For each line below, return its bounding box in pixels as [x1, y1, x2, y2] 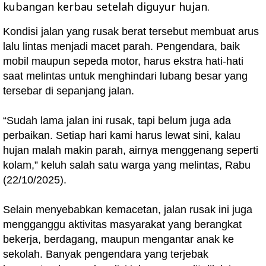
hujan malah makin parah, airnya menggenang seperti [3, 144, 258, 156]
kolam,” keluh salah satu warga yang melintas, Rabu [3, 159, 251, 171]
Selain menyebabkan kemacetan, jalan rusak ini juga [3, 204, 252, 216]
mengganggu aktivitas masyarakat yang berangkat [3, 218, 242, 230]
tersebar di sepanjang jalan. [3, 85, 134, 97]
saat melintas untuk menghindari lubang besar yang [3, 70, 248, 82]
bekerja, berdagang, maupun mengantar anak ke [3, 233, 234, 245]
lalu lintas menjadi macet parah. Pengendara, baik [3, 40, 240, 52]
